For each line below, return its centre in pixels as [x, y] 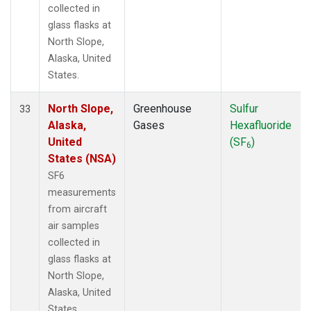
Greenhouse [162, 108]
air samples [74, 226]
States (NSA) [82, 158]
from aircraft [77, 209]
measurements [82, 192]
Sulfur [244, 108]
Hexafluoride [261, 125]
